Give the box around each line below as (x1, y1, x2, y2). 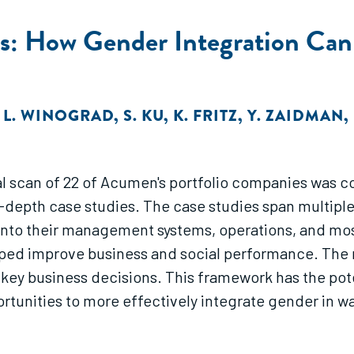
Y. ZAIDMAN (247, 104, 344, 127)
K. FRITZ (173, 104, 238, 127)
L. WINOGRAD (3, 104, 114, 127)
